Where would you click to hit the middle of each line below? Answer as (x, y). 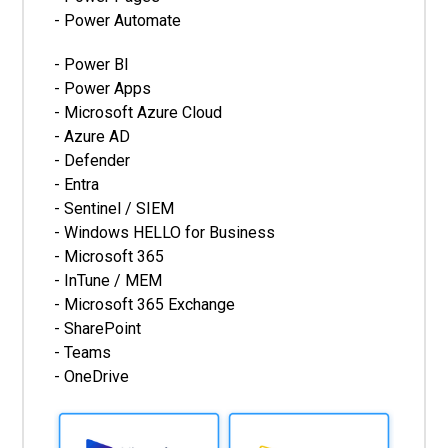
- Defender (92, 160)
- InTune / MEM (108, 280)
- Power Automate (118, 20)
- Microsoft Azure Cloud (138, 112)
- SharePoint (98, 328)
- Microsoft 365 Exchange (145, 304)
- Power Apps (103, 88)
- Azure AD (92, 136)
